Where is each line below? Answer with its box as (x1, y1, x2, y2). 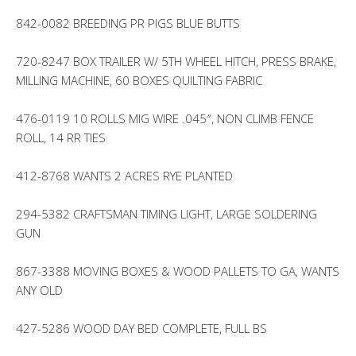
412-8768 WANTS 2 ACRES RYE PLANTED (16, 168, 233, 184)
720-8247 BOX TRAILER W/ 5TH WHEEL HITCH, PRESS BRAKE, (16, 53, 336, 69)
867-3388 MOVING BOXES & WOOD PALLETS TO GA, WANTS (16, 263, 339, 279)
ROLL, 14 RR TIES (16, 130, 106, 145)
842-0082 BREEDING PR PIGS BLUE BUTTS (16, 15, 240, 31)
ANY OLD (16, 282, 63, 298)
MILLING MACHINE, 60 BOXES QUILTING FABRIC (16, 72, 262, 88)
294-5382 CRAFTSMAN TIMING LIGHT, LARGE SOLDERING (16, 206, 317, 222)
